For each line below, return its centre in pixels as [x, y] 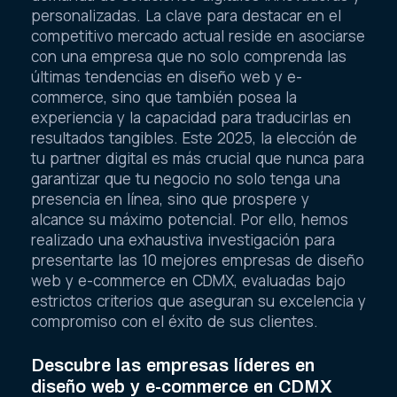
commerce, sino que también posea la [164, 97]
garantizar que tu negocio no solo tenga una [186, 178]
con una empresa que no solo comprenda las [189, 56]
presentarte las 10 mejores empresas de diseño [198, 260]
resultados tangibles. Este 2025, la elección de [194, 137]
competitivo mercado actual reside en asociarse [198, 35]
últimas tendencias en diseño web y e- [167, 76]
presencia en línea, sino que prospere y [170, 198]
